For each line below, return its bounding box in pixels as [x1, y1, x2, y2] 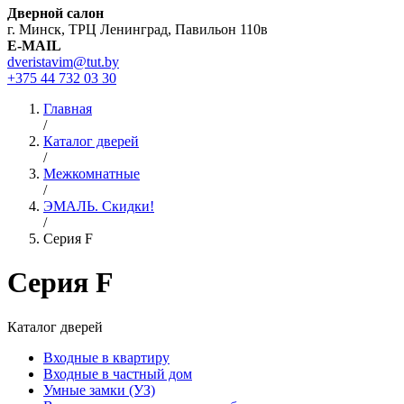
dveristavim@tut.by [7, 54, 119, 69]
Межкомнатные [43, 166, 140, 181]
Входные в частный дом [43, 365, 192, 381]
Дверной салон [7, 5, 104, 21]
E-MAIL [7, 38, 61, 53]
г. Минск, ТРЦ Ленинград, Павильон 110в [7, 22, 268, 37]
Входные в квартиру [43, 349, 170, 365]
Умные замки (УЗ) [43, 381, 155, 398]
